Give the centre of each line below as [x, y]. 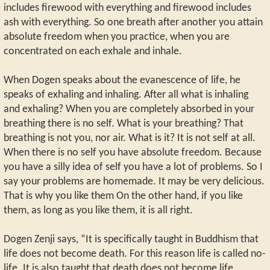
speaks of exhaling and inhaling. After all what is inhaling [126, 95]
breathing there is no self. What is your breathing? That [124, 124]
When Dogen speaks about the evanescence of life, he [122, 81]
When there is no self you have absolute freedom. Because [133, 153]
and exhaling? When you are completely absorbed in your [129, 110]
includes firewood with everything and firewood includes [127, 8]
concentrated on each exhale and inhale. [93, 52]
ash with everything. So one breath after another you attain [133, 23]
